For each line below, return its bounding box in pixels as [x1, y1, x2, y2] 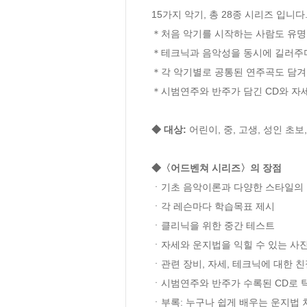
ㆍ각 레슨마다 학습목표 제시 [151, 201, 275, 212]
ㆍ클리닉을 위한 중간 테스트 [151, 220, 275, 232]
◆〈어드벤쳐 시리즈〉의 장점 [151, 162, 284, 174]
